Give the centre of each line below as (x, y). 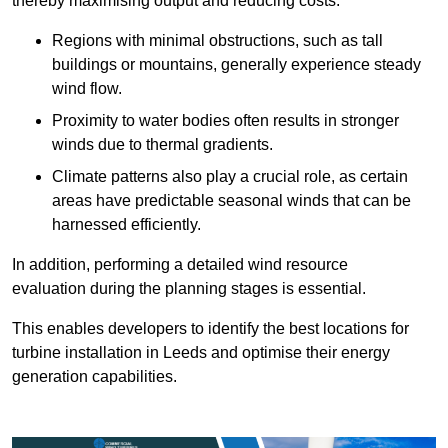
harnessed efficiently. (126, 225)
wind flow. (87, 89)
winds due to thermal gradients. (162, 145)
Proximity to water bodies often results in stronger (225, 121)
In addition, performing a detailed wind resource (180, 265)
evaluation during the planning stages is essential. (189, 289)
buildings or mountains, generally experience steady (236, 65)
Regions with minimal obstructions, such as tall (217, 41)
